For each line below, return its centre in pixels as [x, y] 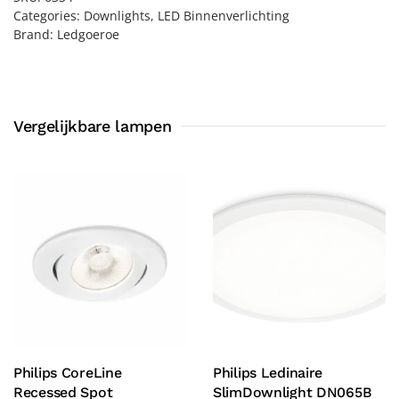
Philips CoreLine [68, 372]
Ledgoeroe [88, 34]
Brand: [35, 34]
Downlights [117, 15]
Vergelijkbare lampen [93, 126]
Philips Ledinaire [268, 372]
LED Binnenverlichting [224, 15]
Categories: [49, 15]
